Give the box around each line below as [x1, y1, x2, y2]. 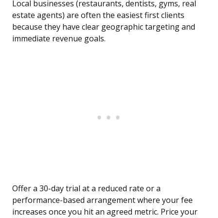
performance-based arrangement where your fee [12, 195, 193, 206]
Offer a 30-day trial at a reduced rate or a [12, 183, 161, 194]
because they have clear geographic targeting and [12, 21, 195, 33]
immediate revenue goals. [12, 33, 106, 44]
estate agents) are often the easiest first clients [12, 10, 184, 21]
